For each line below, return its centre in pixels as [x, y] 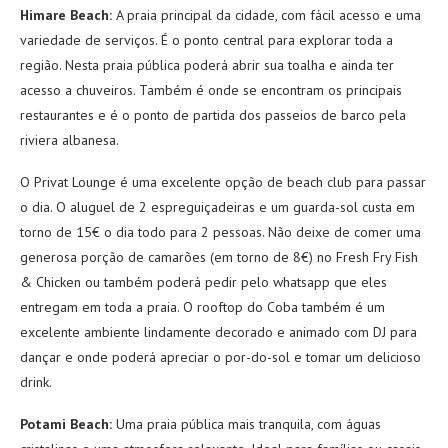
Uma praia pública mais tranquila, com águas [246, 423]
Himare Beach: [66, 14]
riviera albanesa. [69, 139]
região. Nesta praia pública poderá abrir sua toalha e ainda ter [207, 64]
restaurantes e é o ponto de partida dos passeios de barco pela [213, 114]
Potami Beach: [66, 423]
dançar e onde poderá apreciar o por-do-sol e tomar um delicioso [220, 356]
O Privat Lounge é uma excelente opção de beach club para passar [223, 181]
